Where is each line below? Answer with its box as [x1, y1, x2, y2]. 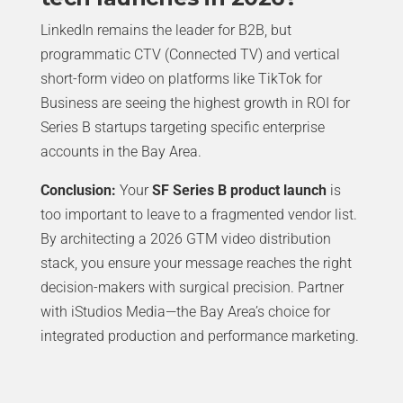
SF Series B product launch [151, 182, 327, 200]
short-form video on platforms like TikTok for [40, 70, 322, 88]
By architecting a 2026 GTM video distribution [40, 230, 331, 248]
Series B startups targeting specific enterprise [40, 119, 325, 137]
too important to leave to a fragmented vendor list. [40, 206, 357, 224]
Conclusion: [40, 182, 116, 200]
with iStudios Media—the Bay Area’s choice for [40, 303, 330, 321]
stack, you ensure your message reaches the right [40, 255, 352, 273]
